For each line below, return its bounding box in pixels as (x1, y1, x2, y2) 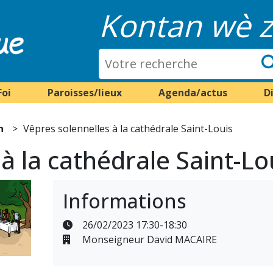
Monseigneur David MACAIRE (79, 233, 217, 246)
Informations (62, 188, 186, 214)
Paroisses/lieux (47, 86, 122, 99)
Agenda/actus (158, 86, 227, 99)
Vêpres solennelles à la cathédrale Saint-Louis (23, 122, 233, 135)
